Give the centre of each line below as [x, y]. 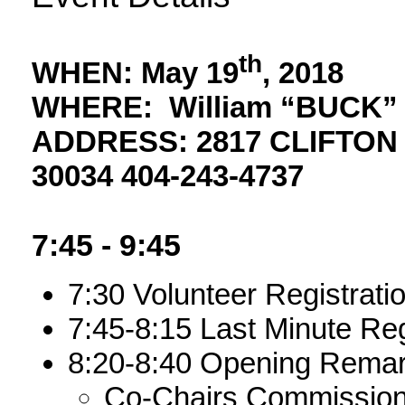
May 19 [190, 73]
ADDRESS [105, 142]
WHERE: [101, 108]
